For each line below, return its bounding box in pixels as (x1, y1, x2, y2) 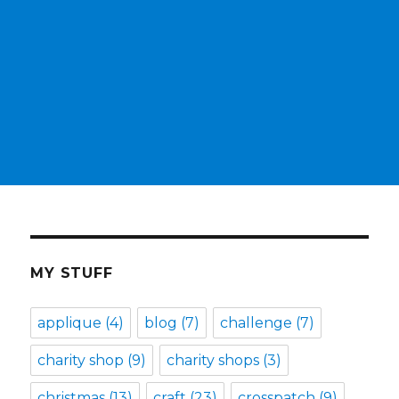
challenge (220, 314, 293, 332)
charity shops (167, 352, 260, 370)
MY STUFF (30, 265, 113, 282)
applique (37, 314, 102, 332)
